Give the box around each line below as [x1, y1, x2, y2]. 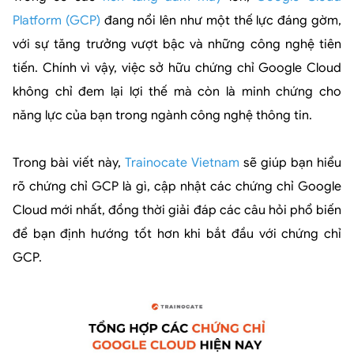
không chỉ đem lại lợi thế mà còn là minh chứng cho [13, 83, 341, 100]
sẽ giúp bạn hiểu [239, 154, 341, 171]
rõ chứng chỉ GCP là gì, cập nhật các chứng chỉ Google [13, 178, 341, 194]
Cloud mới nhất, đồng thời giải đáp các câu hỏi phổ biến [13, 201, 341, 218]
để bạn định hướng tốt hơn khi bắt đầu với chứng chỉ [13, 225, 341, 242]
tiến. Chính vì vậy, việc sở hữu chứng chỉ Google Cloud [13, 59, 341, 76]
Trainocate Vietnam [125, 154, 239, 171]
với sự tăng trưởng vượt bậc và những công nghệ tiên [13, 36, 341, 52]
